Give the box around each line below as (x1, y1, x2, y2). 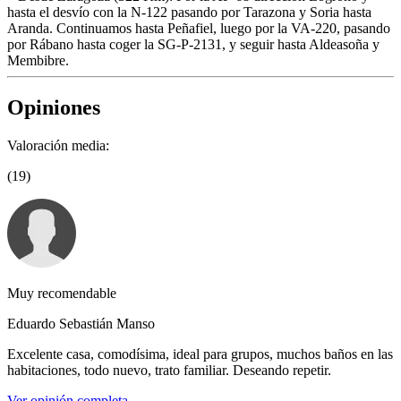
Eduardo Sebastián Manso (7, 316, 155, 332)
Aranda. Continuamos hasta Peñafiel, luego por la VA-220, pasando (7, 21, 390, 37)
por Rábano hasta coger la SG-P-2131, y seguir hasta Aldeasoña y (7, 37, 380, 53)
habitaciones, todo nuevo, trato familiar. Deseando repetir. (7, 363, 331, 379)
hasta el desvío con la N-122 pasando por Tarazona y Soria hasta (7, 4, 371, 21)
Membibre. (7, 53, 69, 69)
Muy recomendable (7, 286, 116, 302)
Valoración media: (7, 138, 109, 154)
